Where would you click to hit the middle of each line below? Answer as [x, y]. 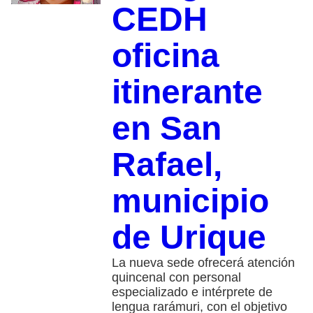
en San [166, 128]
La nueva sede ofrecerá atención [203, 262]
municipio [190, 201]
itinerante [187, 92]
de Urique [189, 237]
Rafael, [167, 164]
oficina [165, 55]
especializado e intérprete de [192, 292]
